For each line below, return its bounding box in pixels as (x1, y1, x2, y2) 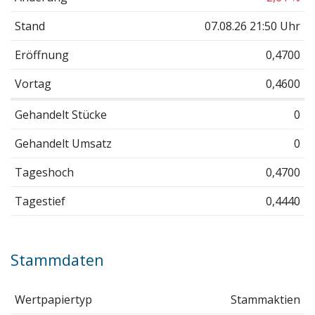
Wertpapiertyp (14, 291, 92, 307)
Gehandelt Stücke (14, 106, 107, 122)
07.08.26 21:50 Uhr (205, 18, 301, 34)
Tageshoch (14, 164, 74, 180)
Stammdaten (11, 249, 104, 270)
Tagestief (14, 193, 65, 209)
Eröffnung (14, 46, 69, 63)
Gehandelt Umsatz (14, 135, 112, 151)
